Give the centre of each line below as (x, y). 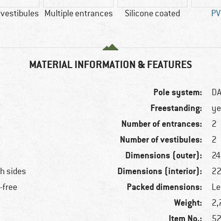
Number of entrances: (162, 124)
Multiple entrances (78, 14)
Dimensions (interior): (160, 171)
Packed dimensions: (165, 187)
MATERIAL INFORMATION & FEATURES (110, 65)
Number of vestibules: (161, 140)
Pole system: (178, 92)
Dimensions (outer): (164, 155)
